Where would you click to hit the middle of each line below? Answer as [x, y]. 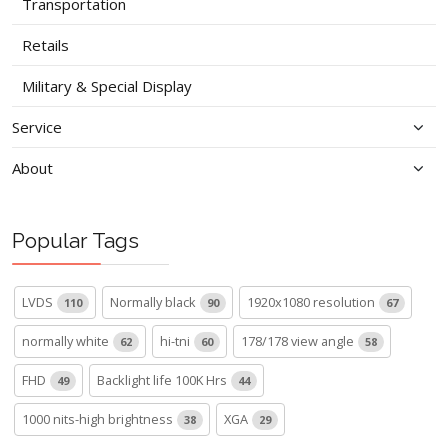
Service [37, 127]
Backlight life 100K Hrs [163, 380]
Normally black [154, 302]
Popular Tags [75, 241]
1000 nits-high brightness [99, 419]
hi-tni [176, 341]
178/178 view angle [299, 341]
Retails [45, 45]
